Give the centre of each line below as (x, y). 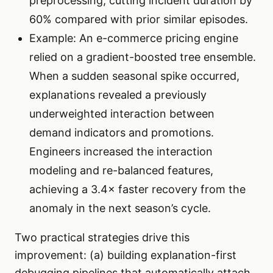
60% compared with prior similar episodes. (139, 19)
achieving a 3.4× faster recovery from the (137, 190)
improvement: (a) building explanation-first (126, 255)
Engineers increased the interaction (121, 152)
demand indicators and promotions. (122, 133)
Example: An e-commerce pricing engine (134, 38)
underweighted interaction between (122, 114)
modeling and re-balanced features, (121, 171)
